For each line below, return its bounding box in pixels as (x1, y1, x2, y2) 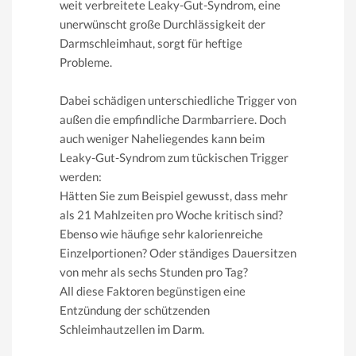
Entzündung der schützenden (60, 303, 210, 318)
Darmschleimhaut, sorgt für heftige (60, 36, 242, 51)
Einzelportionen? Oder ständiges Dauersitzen (60, 246, 296, 261)
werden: (60, 169, 102, 184)
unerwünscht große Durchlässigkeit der (60, 17, 265, 32)
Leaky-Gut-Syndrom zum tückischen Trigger (60, 150, 288, 165)
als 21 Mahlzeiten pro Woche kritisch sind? (60, 207, 283, 222)
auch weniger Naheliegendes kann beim (60, 131, 265, 146)
